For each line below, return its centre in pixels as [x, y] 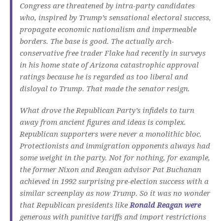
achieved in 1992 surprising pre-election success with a [114, 181]
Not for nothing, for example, [160, 158]
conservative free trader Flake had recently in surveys [113, 53]
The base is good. [80, 41]
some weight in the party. [63, 158]
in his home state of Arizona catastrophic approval [109, 65]
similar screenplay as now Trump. [79, 193]
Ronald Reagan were [165, 205]
